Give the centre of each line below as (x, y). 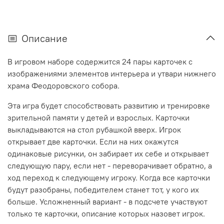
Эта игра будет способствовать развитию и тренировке (109, 106)
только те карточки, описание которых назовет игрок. (106, 214)
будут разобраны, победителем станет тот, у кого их (103, 190)
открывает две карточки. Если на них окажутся (93, 142)
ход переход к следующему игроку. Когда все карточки (109, 178)
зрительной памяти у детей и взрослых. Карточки (98, 118)
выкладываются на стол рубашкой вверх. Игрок (94, 130)
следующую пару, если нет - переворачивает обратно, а (110, 166)
